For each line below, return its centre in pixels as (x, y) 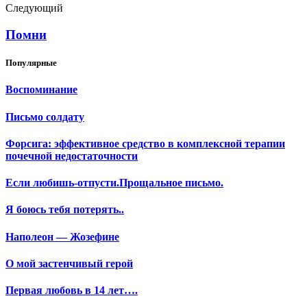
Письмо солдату (45, 116)
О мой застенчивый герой (69, 263)
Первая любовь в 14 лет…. (72, 291)
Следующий (34, 8)
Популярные (31, 63)
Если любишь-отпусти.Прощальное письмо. (114, 183)
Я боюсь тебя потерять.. (65, 210)
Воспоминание (41, 90)
